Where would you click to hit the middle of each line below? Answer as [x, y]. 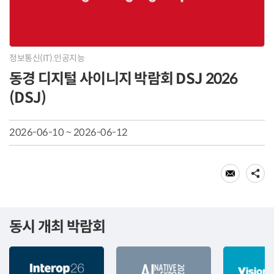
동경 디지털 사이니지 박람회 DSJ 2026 [124, 79]
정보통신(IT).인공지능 [47, 58]
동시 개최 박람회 [57, 227]
